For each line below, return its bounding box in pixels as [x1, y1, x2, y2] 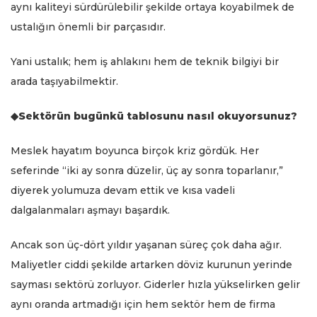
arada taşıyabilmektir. [11, 75, 118, 88]
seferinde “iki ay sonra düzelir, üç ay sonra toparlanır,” [11, 164, 283, 178]
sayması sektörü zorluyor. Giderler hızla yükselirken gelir [11, 278, 300, 292]
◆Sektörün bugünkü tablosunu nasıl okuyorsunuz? [11, 110, 297, 123]
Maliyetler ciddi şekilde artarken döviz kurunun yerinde [11, 258, 292, 272]
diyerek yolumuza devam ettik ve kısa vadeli [11, 184, 235, 197]
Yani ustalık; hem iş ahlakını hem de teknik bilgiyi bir [11, 55, 279, 69]
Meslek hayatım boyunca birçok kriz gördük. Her [11, 144, 259, 158]
